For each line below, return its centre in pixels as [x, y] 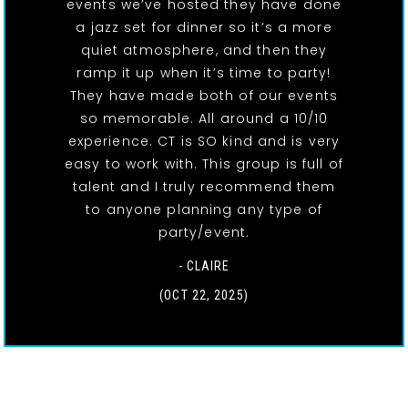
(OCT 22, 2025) [204, 296]
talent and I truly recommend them [204, 187]
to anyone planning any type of [204, 210]
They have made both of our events [204, 96]
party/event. [204, 233]
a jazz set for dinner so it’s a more [204, 28]
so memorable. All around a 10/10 [204, 119]
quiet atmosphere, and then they [204, 51]
